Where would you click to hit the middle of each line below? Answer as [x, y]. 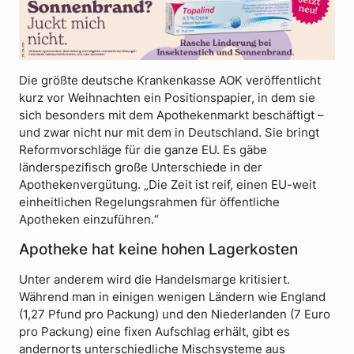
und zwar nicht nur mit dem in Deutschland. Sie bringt [169, 133]
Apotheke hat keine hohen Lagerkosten [158, 249]
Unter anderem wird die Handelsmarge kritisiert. [154, 279]
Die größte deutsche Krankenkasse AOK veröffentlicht [170, 81]
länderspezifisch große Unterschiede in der [141, 168]
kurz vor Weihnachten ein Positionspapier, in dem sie [167, 98]
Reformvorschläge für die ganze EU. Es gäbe [143, 151]
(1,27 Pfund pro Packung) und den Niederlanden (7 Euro [175, 314]
